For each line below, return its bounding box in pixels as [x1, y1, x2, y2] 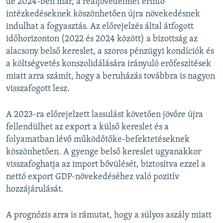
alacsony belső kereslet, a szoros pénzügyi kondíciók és [6, 46, 214, 56]
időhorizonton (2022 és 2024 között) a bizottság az [6, 34, 198, 44]
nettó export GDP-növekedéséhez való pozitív [6, 172, 179, 182]
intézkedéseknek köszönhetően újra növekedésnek [6, 9, 200, 19]
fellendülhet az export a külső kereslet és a [6, 122, 169, 132]
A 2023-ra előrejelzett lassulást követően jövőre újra [6, 110, 203, 119]
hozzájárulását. [6, 184, 64, 194]
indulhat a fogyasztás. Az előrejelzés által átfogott [6, 21, 194, 31]
